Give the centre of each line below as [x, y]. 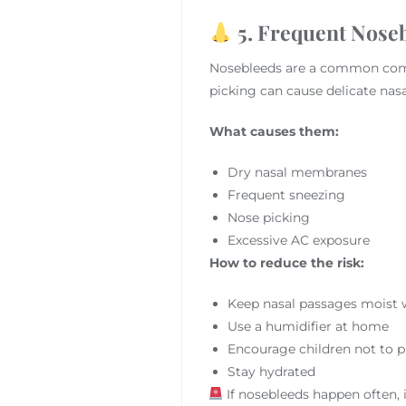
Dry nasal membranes [297, 172]
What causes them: [274, 131]
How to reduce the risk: [286, 262]
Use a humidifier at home [308, 326]
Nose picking [268, 217]
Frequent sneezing [286, 194]
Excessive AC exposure [298, 240]
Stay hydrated [271, 371]
